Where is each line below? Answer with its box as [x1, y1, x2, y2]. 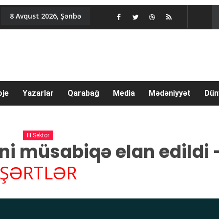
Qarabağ [67, 88, 99, 98]
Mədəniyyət [149, 88, 191, 98]
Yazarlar [22, 88, 54, 98]
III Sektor [26, 132, 49, 139]
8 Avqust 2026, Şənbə [10, 11, 81, 21]
